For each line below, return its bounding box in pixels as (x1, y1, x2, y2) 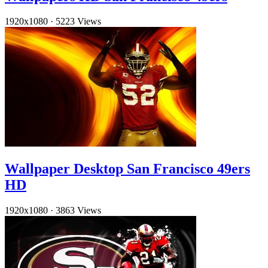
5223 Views (56, 16, 101, 27)
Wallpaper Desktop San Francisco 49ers (5, 161, 250, 177)
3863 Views (56, 205, 101, 216)
